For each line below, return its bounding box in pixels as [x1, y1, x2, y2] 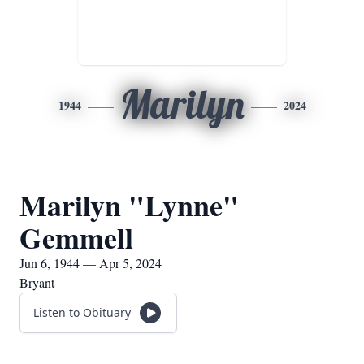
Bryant [19, 274, 54, 291]
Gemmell [19, 216, 133, 258]
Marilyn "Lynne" [19, 184, 239, 226]
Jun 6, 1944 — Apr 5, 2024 [19, 254, 162, 271]
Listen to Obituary [33, 305, 131, 320]
